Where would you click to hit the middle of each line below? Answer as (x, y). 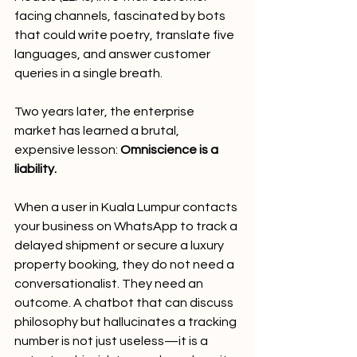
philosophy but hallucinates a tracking (127, 322)
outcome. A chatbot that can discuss (125, 303)
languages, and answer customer (114, 54)
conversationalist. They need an (110, 284)
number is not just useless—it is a (112, 341)
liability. (35, 169)
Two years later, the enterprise (106, 112)
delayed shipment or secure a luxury (120, 245)
